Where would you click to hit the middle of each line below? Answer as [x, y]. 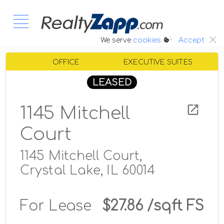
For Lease [56, 206]
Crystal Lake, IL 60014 [88, 171]
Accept [191, 40]
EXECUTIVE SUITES [158, 62]
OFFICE [66, 62]
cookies [147, 40]
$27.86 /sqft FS [153, 206]
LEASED [112, 82]
